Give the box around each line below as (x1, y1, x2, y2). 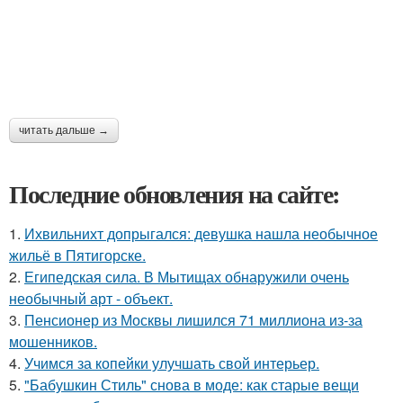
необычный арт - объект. (9, 288, 173, 309)
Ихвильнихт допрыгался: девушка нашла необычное (24, 223, 378, 245)
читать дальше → (19, 124, 109, 138)
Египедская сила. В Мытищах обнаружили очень (24, 266, 349, 288)
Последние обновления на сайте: (9, 175, 340, 213)
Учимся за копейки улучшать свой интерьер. (24, 353, 319, 374)
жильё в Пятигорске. (9, 245, 146, 266)
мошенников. (9, 331, 97, 353)
